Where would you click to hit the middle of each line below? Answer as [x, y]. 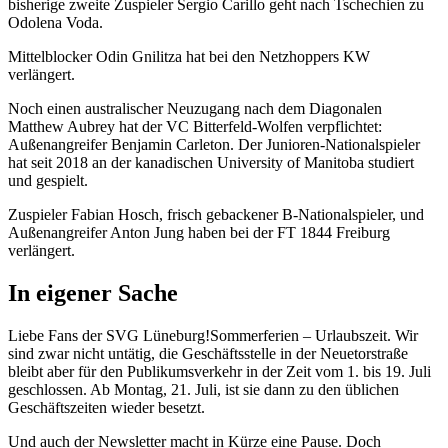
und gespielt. [48, 181]
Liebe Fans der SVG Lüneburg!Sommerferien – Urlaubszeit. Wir [213, 335]
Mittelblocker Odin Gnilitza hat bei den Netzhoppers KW [189, 57]
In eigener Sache [93, 292]
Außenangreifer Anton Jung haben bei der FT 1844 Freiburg [199, 233]
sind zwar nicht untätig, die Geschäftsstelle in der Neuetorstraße [208, 353]
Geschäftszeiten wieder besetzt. [106, 407]
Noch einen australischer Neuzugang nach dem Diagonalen [195, 109]
